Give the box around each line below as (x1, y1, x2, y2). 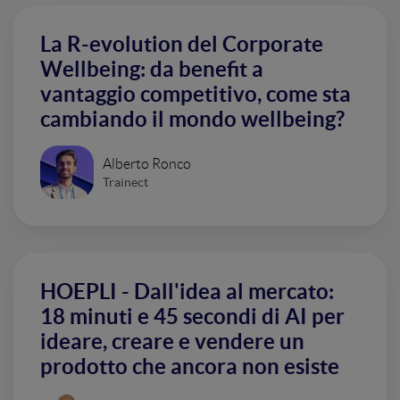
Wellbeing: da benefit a (40, 57, 263, 81)
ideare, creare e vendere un (40, 329, 304, 354)
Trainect (103, 174, 148, 189)
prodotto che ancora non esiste (40, 354, 339, 379)
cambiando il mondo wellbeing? (40, 107, 345, 131)
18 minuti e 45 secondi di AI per (40, 304, 345, 329)
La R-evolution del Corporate (40, 32, 323, 56)
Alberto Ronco (103, 155, 191, 171)
